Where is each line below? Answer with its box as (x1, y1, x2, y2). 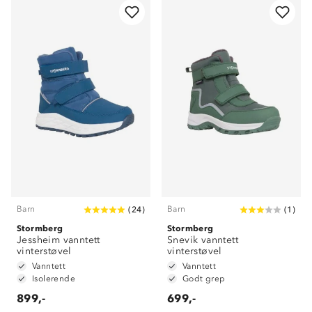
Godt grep (182, 274, 226, 283)
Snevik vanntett (167, 234, 238, 246)
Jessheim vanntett (17, 234, 100, 246)
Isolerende (32, 274, 75, 283)
